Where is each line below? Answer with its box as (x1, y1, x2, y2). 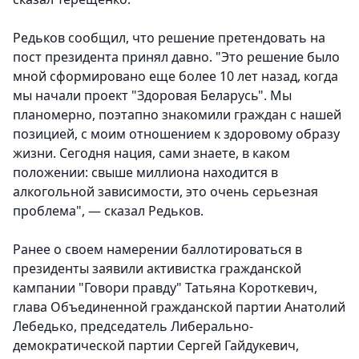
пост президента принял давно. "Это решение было (13, 48, 340, 67)
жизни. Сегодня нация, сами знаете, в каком (13, 144, 290, 163)
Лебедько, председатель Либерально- (13, 317, 253, 336)
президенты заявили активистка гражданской (13, 260, 301, 278)
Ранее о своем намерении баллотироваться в (13, 240, 302, 259)
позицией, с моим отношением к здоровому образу (13, 125, 340, 143)
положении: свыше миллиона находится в (13, 163, 278, 182)
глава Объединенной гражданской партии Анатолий (13, 298, 345, 317)
